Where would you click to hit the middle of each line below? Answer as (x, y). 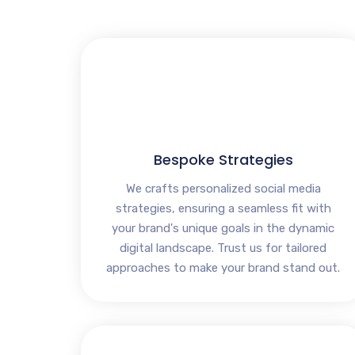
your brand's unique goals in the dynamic (223, 229)
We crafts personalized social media (223, 189)
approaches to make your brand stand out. (223, 268)
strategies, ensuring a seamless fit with (223, 209)
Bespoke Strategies (223, 160)
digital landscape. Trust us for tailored (223, 248)
